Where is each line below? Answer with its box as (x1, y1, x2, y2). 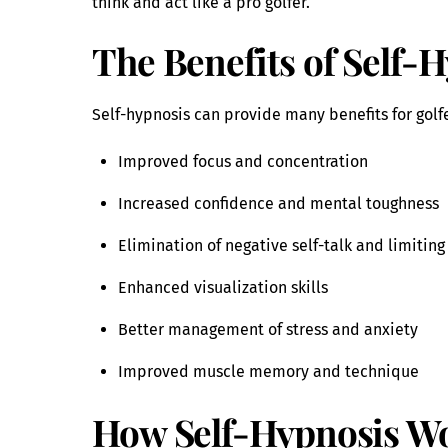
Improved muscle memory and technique (117, 362, 419, 382)
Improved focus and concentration (117, 152, 368, 172)
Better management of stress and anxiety (117, 320, 418, 340)
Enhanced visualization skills (117, 278, 328, 298)
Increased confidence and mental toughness (117, 194, 439, 214)
